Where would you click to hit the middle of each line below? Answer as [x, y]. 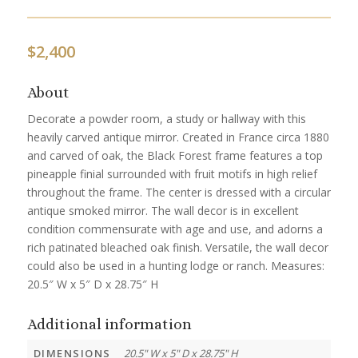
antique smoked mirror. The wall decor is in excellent [163, 211]
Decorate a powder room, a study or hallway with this [166, 119]
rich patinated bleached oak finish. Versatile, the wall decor [177, 248]
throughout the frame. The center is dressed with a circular [179, 193]
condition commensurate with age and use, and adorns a [175, 229]
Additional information [109, 324]
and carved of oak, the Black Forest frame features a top [175, 156]
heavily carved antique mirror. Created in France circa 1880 [178, 137]
